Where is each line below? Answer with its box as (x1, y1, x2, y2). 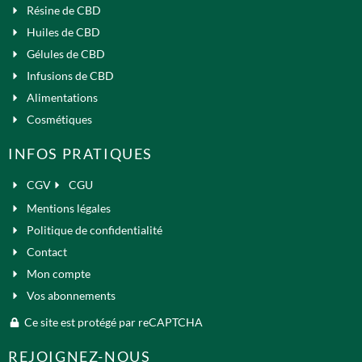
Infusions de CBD (26, 69, 114, 83)
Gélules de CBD (26, 47, 105, 61)
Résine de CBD (26, 3, 101, 18)
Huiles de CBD (26, 25, 100, 40)
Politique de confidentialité (26, 223, 162, 238)
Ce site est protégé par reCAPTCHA (24, 315, 203, 330)
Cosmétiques (26, 112, 92, 127)
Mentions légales (26, 201, 111, 216)
